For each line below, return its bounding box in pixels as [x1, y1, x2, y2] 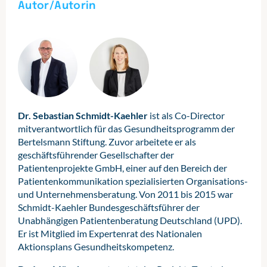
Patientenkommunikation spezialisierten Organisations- [18, 175, 248, 187]
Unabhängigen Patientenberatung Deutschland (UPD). [18, 215, 242, 226]
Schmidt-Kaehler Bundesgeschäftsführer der [18, 201, 200, 213]
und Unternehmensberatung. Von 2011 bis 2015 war [18, 188, 233, 200]
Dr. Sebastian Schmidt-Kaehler [18, 110, 148, 121]
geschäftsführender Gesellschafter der [18, 149, 174, 160]
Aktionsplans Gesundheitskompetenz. [18, 241, 174, 252]
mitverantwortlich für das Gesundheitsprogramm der [18, 123, 235, 134]
